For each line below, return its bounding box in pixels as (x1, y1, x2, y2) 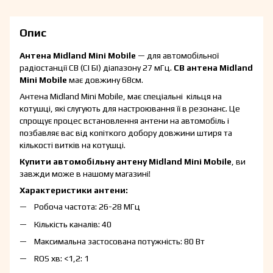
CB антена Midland (174, 63, 253, 73)
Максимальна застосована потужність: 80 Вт (34, 236, 205, 246)
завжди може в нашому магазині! (19, 169, 151, 179)
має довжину (67, 75, 122, 85)
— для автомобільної (138, 51, 219, 61)
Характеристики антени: (19, 185, 128, 196)
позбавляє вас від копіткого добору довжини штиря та (19, 128, 232, 138)
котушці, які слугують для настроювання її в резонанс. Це (19, 104, 240, 114)
